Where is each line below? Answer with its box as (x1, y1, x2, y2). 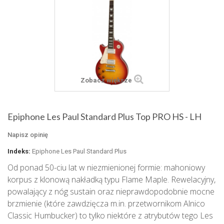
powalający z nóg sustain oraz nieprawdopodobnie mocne (7, 186, 214, 197)
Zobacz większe (80, 76, 132, 84)
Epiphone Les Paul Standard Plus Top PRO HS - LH (7, 111, 201, 122)
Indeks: (7, 147, 30, 155)
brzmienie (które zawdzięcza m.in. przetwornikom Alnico (7, 198, 205, 209)
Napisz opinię (7, 131, 48, 139)
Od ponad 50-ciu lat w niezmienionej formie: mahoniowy (7, 162, 205, 173)
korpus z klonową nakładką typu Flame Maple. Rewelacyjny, (7, 174, 215, 185)
